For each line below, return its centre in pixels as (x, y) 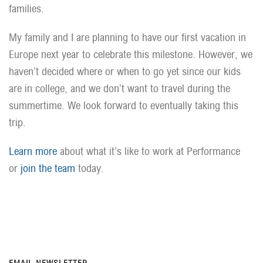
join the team (48, 168)
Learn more (33, 151)
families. (26, 9)
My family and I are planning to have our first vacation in (127, 37)
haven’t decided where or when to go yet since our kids (125, 71)
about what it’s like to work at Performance (149, 151)
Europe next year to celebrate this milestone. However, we (131, 54)
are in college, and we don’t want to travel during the (119, 88)
